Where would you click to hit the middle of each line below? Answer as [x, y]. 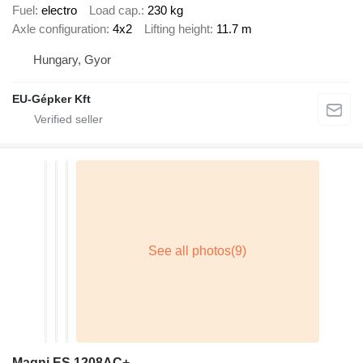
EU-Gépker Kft [51, 98]
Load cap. [115, 11]
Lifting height [177, 29]
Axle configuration [59, 29]
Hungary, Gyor [72, 59]
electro [59, 11]
